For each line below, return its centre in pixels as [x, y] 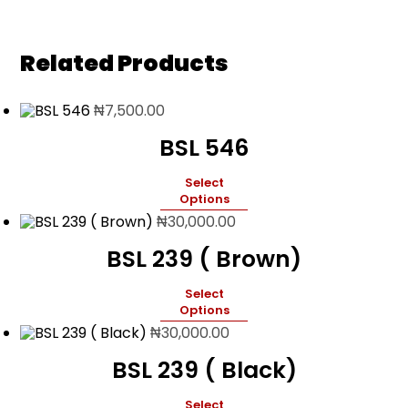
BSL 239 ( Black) [204, 370]
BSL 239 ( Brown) [204, 259]
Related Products [125, 63]
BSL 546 [204, 148]
